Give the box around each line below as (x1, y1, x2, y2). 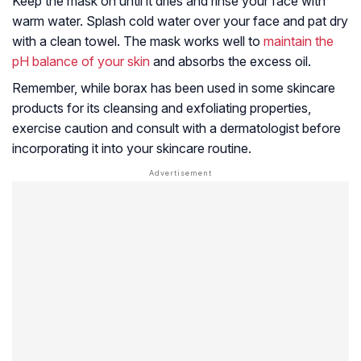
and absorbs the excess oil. (150, 53, 311, 70)
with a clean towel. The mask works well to (12, 33, 263, 50)
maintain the (263, 33, 334, 50)
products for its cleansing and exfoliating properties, (12, 100, 311, 117)
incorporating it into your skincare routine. (12, 140, 251, 157)
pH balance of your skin (12, 53, 150, 70)
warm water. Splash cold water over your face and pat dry (12, 13, 348, 30)
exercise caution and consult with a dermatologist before (12, 120, 341, 137)
